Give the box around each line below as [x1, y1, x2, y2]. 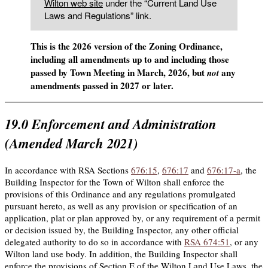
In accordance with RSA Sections [5, 163, 131, 176]
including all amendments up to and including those [31, 52, 230, 66]
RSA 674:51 [184, 235, 230, 248]
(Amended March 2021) [5, 133, 138, 153]
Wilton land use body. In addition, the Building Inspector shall [5, 247, 237, 260]
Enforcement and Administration [32, 114, 217, 134]
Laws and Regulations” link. [44, 8, 151, 22]
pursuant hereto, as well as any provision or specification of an [5, 199, 237, 212]
